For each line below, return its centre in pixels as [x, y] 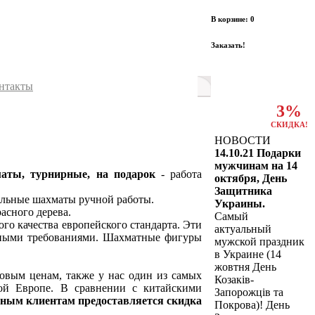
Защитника [243, 191]
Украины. [240, 204]
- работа [179, 174]
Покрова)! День [252, 305]
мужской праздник [259, 242]
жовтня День [245, 267]
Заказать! [228, 45]
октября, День [251, 178]
